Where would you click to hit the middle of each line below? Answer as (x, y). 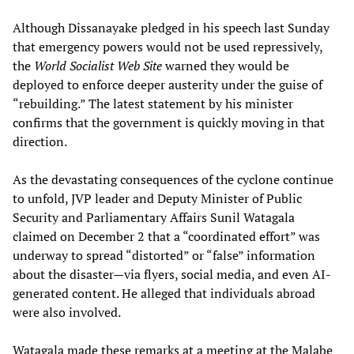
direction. (40, 141)
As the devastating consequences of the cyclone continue (173, 179)
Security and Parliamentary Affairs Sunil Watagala (154, 217)
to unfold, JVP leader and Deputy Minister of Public (157, 198)
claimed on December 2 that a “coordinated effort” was (166, 236)
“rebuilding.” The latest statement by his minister (153, 103)
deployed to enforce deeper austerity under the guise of (168, 84)
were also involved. (67, 312)
